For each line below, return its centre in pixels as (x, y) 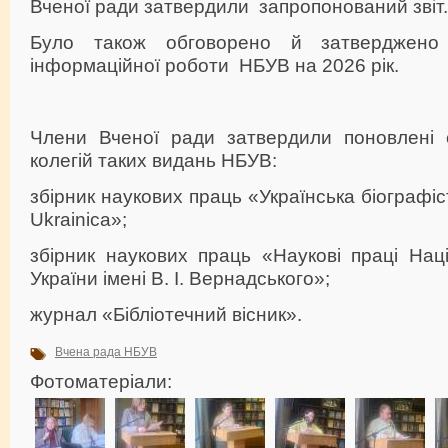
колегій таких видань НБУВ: (153, 159)
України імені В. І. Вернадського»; (180, 277)
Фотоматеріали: (103, 380)
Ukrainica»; (78, 218)
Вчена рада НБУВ (106, 351)
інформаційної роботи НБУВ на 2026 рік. (214, 64)
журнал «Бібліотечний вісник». (166, 313)
